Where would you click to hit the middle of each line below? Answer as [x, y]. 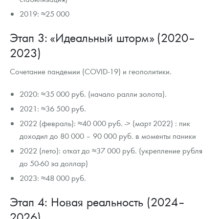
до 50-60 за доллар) [54, 163]
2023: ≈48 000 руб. [53, 178]
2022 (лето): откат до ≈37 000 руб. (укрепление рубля [111, 151]
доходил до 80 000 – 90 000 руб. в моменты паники [108, 136]
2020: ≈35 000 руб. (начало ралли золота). [93, 94]
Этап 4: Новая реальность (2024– [98, 202]
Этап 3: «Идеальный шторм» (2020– [103, 38]
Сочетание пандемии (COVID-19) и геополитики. [91, 71]
